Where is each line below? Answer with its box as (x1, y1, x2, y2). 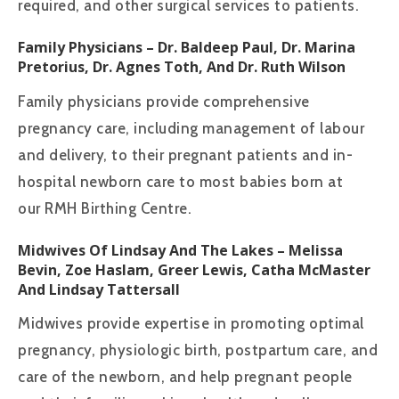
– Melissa (273, 240, 343, 260)
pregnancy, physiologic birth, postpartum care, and (18, 341, 378, 360)
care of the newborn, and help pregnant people (18, 368, 353, 387)
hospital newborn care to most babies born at (18, 172, 343, 191)
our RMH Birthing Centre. (18, 199, 191, 217)
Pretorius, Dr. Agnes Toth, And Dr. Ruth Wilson (18, 56, 346, 77)
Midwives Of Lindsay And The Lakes (18, 240, 273, 260)
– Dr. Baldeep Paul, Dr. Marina (142, 37, 355, 57)
